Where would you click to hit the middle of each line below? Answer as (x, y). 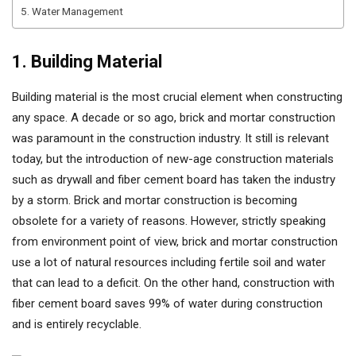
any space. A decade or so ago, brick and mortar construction (174, 118)
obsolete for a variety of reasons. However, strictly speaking (169, 221)
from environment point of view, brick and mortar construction (175, 242)
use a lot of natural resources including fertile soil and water (169, 262)
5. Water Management (72, 11)
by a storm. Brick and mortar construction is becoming (155, 200)
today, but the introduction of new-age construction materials (173, 159)
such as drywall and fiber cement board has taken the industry (174, 180)
